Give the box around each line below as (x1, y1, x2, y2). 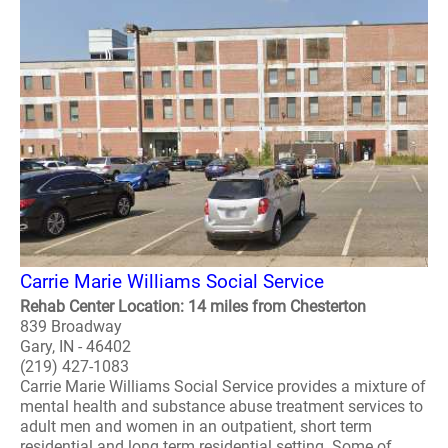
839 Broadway (20, 317, 122, 336)
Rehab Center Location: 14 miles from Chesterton (20, 297, 366, 316)
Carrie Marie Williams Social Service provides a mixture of (20, 377, 426, 396)
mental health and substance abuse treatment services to (20, 397, 423, 416)
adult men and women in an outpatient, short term (20, 417, 372, 436)
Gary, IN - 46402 (20, 337, 131, 356)
